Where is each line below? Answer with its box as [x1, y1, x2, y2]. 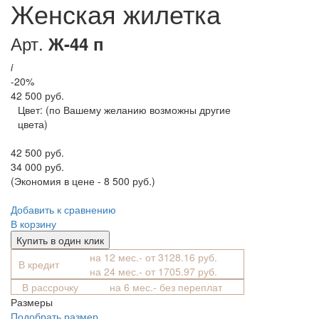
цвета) [18, 116, 48, 131]
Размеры [11, 294, 53, 309]
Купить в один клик [16, 232, 104, 247]
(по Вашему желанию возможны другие [46, 102, 231, 117]
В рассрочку [21, 279, 78, 294]
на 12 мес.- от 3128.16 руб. [90, 249, 220, 264]
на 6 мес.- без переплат [110, 279, 222, 294]
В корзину [11, 216, 56, 231]
